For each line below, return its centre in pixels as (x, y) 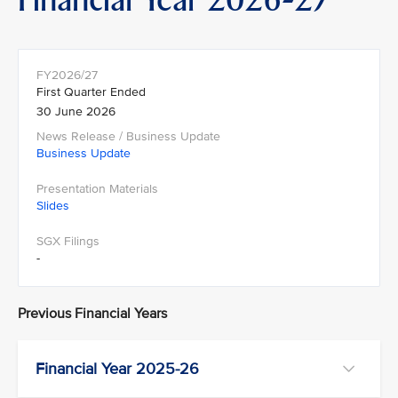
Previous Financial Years (92, 313)
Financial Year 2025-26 (117, 368)
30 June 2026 (76, 111)
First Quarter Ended (91, 92)
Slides (53, 205)
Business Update (84, 153)
